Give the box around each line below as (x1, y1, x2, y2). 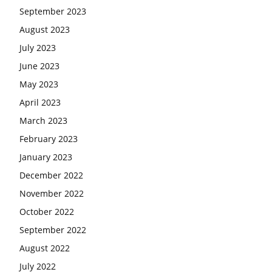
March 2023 (19, 115, 67, 126)
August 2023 (19, 24, 70, 35)
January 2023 (19, 151, 72, 163)
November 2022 (19, 188, 84, 199)
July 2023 (19, 42, 56, 53)
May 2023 (19, 78, 58, 90)
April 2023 (19, 97, 61, 108)
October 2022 (19, 206, 74, 217)
